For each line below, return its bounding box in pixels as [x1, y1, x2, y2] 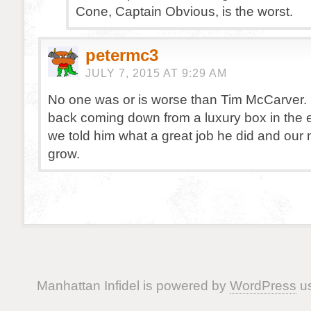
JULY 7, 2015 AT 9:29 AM [85, 67, 227, 79]
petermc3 [85, 46, 158, 65]
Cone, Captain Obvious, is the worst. [76, 3, 293, 19]
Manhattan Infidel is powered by [36, 278, 230, 293]
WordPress [229, 278, 296, 293]
